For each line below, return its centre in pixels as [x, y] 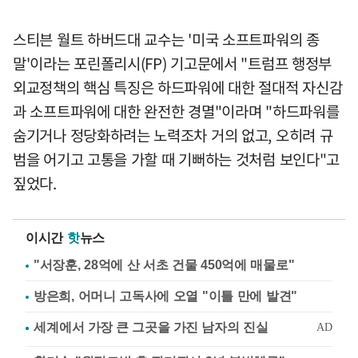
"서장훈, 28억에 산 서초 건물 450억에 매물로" [164, 265]
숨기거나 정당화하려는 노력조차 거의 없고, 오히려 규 [173, 135]
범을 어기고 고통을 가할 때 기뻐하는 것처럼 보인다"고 [177, 159]
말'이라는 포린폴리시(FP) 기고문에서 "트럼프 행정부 [172, 64]
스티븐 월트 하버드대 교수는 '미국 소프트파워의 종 [166, 40]
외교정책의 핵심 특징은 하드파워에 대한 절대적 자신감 [178, 88]
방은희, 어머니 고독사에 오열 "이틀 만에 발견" [165, 296]
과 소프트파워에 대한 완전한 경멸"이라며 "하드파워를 [176, 111]
